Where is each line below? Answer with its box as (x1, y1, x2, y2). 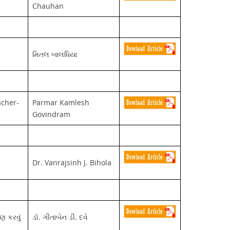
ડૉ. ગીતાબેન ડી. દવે (32, 212, 88, 222)
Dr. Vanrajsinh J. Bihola (32, 157, 111, 167)
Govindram (32, 109, 70, 119)
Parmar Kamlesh (32, 97, 89, 107)
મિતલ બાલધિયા (32, 49, 77, 59)
